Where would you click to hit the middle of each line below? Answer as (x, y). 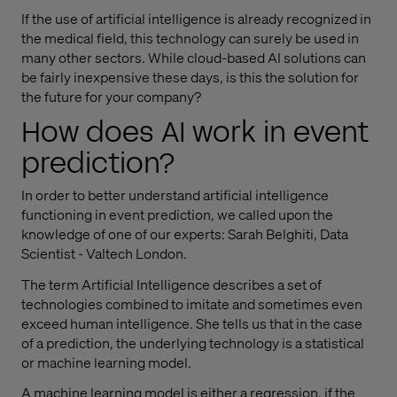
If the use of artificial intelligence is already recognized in (196, 18)
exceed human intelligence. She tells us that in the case (192, 323)
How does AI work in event (195, 133)
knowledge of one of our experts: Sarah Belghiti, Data (185, 233)
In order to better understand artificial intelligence (175, 194)
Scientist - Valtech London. (104, 253)
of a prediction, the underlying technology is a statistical (193, 342)
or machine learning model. (106, 362)
